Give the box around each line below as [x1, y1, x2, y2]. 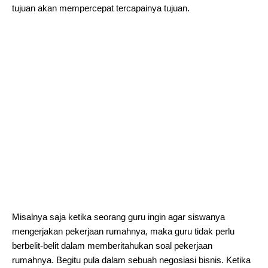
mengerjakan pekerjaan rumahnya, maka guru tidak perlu [12, 226, 234, 236]
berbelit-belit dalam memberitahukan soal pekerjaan [12, 240, 212, 251]
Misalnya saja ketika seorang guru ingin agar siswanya [12, 212, 225, 222]
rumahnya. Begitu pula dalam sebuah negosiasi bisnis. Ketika [12, 255, 251, 265]
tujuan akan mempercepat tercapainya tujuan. [12, 3, 190, 13]
